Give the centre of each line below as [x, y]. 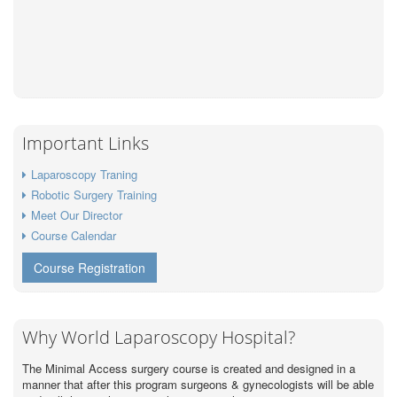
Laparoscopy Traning [84, 175]
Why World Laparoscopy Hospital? [159, 338]
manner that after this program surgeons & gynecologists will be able [198, 385]
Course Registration [90, 268]
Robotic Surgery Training [94, 195]
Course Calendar [74, 236]
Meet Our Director [77, 215]
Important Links [86, 144]
